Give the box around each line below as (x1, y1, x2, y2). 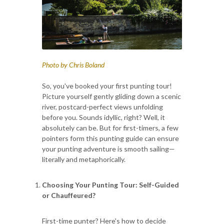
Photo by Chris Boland (42, 60, 104, 69)
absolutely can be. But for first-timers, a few (42, 123, 178, 132)
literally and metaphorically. (42, 154, 125, 163)
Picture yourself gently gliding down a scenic (42, 91, 181, 100)
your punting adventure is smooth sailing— (42, 144, 175, 153)
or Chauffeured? (42, 190, 95, 199)
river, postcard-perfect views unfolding (42, 102, 163, 111)
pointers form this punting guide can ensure (42, 133, 179, 142)
